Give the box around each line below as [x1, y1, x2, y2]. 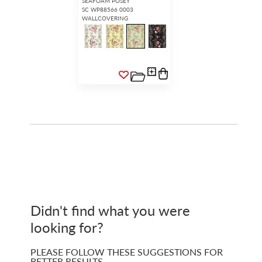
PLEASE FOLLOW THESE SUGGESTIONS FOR [30, 244, 223, 258]
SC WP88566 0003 [82, 5, 134, 13]
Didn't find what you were [30, 199, 190, 220]
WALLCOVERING [82, 13, 129, 22]
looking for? [30, 216, 104, 237]
